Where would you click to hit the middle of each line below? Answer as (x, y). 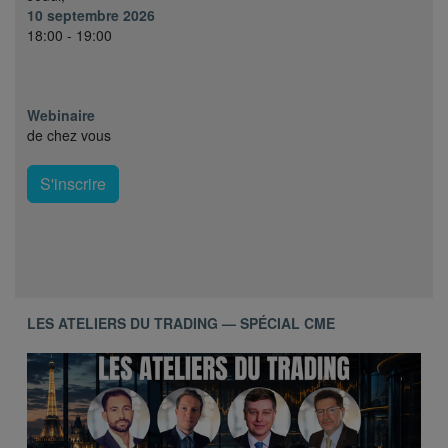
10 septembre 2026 (91, 14)
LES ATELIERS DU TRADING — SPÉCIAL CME (181, 322)
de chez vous (69, 134)
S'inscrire (73, 183)
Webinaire (61, 114)
